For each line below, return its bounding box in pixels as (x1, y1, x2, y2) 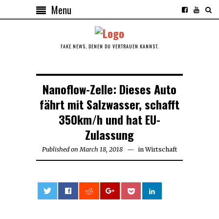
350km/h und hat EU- (59, 110, 160, 128)
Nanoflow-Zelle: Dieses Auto (43, 80, 176, 98)
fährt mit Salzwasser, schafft (40, 95, 179, 113)
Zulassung (85, 125, 134, 143)
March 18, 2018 (79, 145, 123, 153)
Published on (42, 145, 78, 153)
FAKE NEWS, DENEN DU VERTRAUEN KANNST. (60, 42, 159, 50)
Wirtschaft (145, 145, 177, 153)
